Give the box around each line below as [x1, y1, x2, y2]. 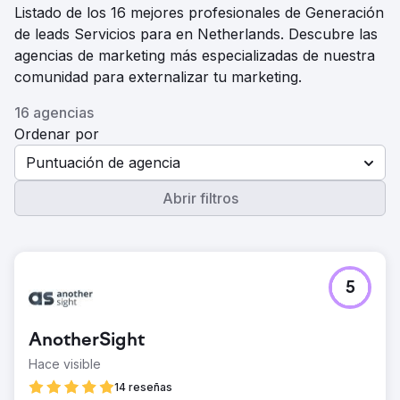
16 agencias [14, 104, 94, 121]
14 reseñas [114, 380, 172, 394]
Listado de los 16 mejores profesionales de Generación [14, 4, 384, 21]
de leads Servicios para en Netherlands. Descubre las [14, 25, 378, 43]
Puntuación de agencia [26, 154, 180, 171]
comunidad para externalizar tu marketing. [14, 68, 302, 86]
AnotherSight [29, 331, 145, 351]
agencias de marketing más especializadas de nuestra [14, 46, 375, 64]
